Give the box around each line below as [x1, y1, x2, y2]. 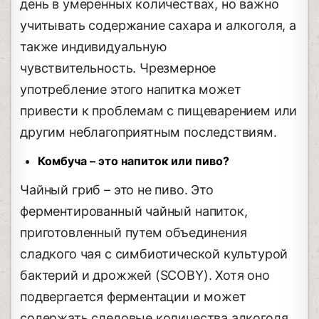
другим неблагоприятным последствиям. [20, 124, 277, 140]
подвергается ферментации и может [20, 288, 246, 304]
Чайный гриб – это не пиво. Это [20, 182, 214, 197]
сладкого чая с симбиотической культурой [20, 246, 288, 261]
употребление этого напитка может [20, 81, 241, 97]
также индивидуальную [20, 38, 167, 54]
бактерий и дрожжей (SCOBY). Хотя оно [20, 267, 270, 283]
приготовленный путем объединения [20, 224, 247, 240]
